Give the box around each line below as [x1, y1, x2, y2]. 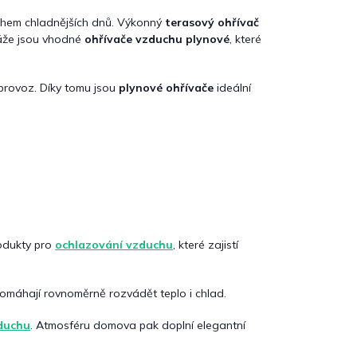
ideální [214, 80, 251, 95]
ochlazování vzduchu [55, 237, 173, 253]
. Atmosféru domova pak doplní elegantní [30, 318, 245, 333]
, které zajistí [173, 237, 238, 253]
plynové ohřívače [119, 80, 214, 95]
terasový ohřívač [165, 14, 259, 29]
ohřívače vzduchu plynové [84, 31, 229, 46]
